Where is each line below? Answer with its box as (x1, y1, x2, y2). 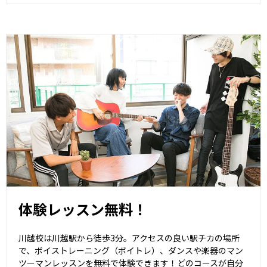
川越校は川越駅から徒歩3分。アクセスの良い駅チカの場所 (18, 232, 240, 244)
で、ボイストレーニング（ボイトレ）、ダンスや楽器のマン (18, 244, 243, 257)
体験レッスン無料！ (18, 198, 147, 220)
